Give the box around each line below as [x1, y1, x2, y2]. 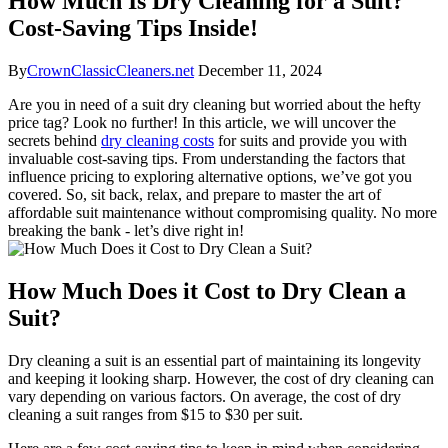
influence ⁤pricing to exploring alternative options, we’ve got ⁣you [8, 167, 412, 185]
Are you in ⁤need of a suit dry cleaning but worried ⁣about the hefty [8, 95, 421, 113]
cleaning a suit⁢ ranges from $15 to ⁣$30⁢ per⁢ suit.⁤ [8, 405, 303, 423]
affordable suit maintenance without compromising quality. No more [8, 203, 437, 221]
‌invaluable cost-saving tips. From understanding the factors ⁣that [8, 149, 405, 167]
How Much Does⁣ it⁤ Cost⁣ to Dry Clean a [8, 277, 406, 304]
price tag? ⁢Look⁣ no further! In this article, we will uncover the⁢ [8, 113, 396, 131]
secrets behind [8, 131, 101, 149]
